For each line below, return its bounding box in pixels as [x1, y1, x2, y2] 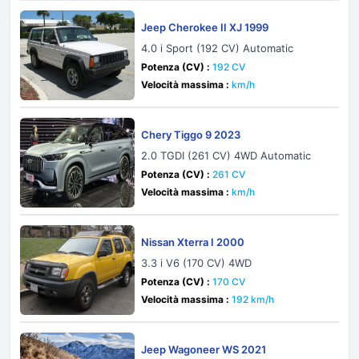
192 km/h [232, 293, 275, 305]
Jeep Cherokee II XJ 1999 [141, 21, 269, 34]
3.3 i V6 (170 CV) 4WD [141, 256, 252, 269]
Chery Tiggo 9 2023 [141, 128, 241, 141]
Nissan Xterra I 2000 [141, 236, 245, 248]
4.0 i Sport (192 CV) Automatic [141, 42, 294, 54]
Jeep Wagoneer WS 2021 [141, 343, 267, 356]
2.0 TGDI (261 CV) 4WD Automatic [141, 149, 312, 162]
